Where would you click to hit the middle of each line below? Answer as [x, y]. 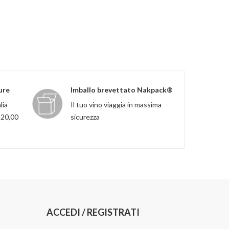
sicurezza [85, 117]
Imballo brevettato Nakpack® [122, 90]
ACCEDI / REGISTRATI [93, 212]
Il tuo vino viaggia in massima [116, 105]
